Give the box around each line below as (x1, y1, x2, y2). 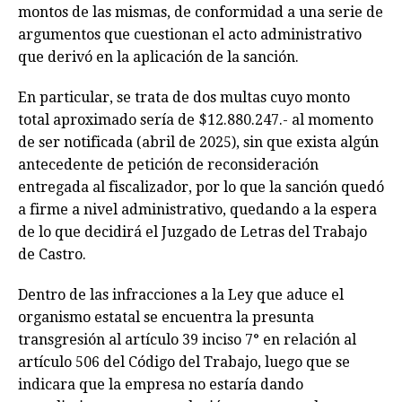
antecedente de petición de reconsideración (18, 156, 319, 174)
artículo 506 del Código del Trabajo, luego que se (18, 354, 350, 371)
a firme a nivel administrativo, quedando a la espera (18, 201, 377, 219)
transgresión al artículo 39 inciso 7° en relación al (18, 331, 356, 349)
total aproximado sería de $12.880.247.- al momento (18, 111, 373, 129)
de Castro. (18, 246, 86, 264)
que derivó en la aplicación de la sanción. (18, 48, 302, 66)
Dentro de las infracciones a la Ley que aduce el (18, 286, 344, 304)
